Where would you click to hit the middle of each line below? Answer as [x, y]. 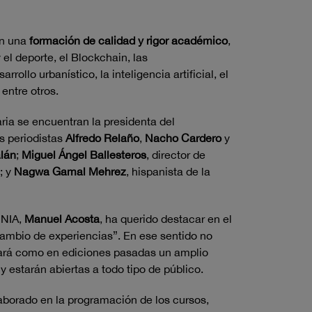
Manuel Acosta [62, 219]
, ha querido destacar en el [166, 219]
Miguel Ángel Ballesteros [84, 155]
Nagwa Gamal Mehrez [70, 171]
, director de [176, 155]
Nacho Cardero [183, 138]
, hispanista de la [168, 171]
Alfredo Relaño [101, 138]
